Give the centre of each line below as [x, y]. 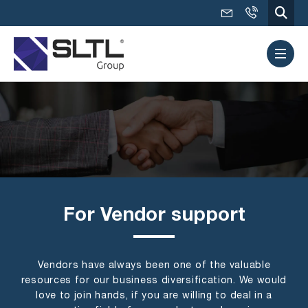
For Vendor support [154, 216]
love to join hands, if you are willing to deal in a [154, 296]
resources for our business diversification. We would [154, 280]
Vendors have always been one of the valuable [154, 265]
